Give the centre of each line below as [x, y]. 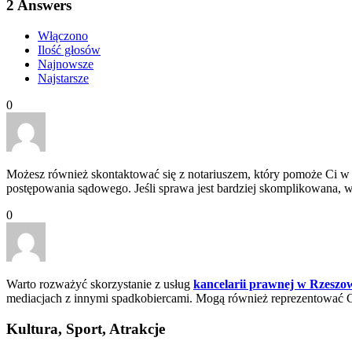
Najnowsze [66, 64]
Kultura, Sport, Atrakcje [86, 328]
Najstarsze [63, 79]
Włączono [63, 36]
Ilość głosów [69, 50]
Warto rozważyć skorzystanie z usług [100, 284]
